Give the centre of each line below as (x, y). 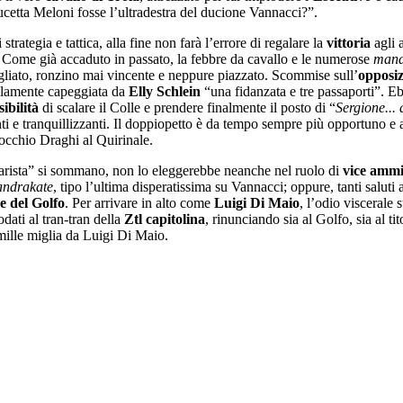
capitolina (175, 219)
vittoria (349, 42)
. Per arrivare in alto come (139, 202)
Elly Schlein (165, 91)
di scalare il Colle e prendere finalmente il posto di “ (187, 107)
